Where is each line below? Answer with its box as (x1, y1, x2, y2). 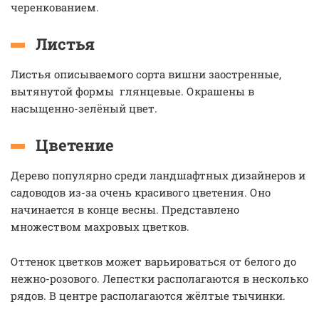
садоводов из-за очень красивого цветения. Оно (11, 185, 271, 199)
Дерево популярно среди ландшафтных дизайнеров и (11, 168, 305, 182)
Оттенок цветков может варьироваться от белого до (11, 254, 296, 268)
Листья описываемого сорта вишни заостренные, (11, 67, 281, 81)
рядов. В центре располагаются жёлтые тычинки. (11, 288, 286, 303)
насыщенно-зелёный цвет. (11, 101, 157, 115)
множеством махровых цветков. (11, 219, 189, 234)
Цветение (36, 135, 114, 155)
